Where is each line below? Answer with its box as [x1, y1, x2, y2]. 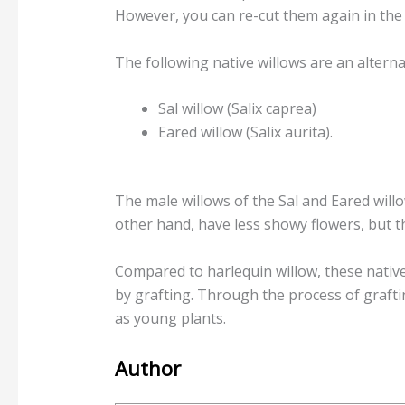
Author [114, 353, 181, 381]
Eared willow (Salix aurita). [157, 122, 333, 143]
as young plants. [114, 307, 226, 328]
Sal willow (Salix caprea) [157, 99, 316, 119]
